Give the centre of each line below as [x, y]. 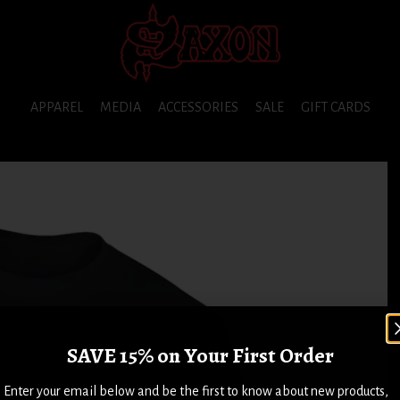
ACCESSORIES [198, 107]
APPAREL [56, 107]
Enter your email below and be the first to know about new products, [196, 391]
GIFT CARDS [335, 107]
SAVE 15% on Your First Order [200, 355]
